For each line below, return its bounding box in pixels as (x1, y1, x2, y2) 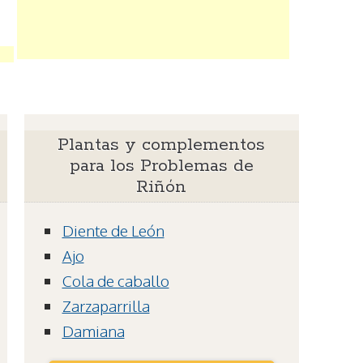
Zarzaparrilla (62, 296, 150, 316)
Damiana (62, 321, 125, 341)
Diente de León (62, 220, 164, 241)
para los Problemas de (69, 155, 254, 178)
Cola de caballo (62, 271, 169, 291)
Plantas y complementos (58, 134, 266, 157)
